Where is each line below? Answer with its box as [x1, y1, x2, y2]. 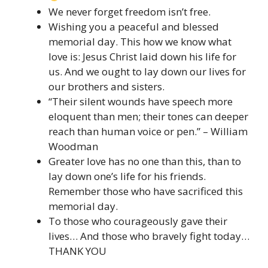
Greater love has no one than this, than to [48, 154, 241, 168]
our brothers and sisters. [48, 79, 165, 93]
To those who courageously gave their [48, 214, 227, 228]
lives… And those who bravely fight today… [48, 229, 249, 243]
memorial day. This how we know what [48, 34, 232, 48]
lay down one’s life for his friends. [48, 169, 206, 183]
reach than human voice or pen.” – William [48, 124, 248, 138]
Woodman [48, 139, 98, 153]
